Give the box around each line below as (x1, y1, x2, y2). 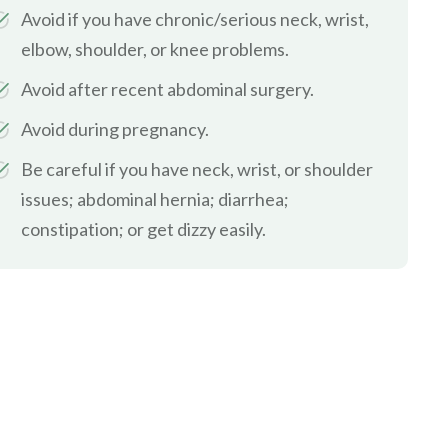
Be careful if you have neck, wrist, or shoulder (21, 157, 373, 180)
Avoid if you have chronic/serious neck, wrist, (21, 7, 369, 30)
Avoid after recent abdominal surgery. (21, 77, 314, 100)
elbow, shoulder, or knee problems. (21, 37, 289, 60)
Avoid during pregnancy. (21, 117, 209, 140)
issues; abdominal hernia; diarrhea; (21, 187, 289, 210)
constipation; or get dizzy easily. (21, 217, 266, 240)
